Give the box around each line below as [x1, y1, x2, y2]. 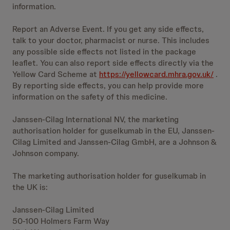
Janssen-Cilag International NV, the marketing [12, 114, 179, 125]
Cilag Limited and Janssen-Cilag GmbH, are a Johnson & [12, 137, 217, 147]
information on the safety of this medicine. [12, 91, 167, 102]
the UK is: [12, 182, 48, 193]
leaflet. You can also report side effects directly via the [12, 57, 214, 68]
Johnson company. [12, 148, 79, 159]
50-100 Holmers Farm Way [12, 216, 109, 226]
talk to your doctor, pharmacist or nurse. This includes [12, 35, 209, 46]
